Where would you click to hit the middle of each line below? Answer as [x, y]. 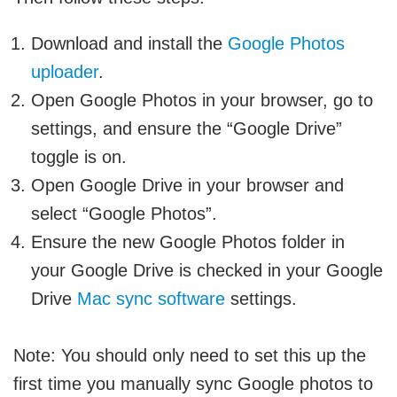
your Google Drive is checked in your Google [207, 270]
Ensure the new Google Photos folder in [188, 241]
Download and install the [129, 43]
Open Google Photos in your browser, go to [202, 100]
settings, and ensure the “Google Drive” [187, 128]
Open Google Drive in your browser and [187, 185]
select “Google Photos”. [124, 213]
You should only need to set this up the [211, 355]
